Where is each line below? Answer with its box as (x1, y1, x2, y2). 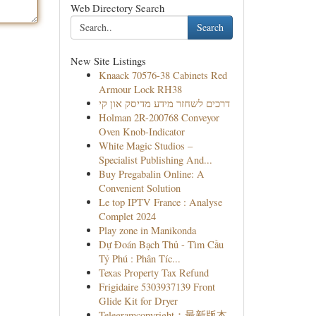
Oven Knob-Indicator (98, 125, 185, 138)
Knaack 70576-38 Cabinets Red (98, 68, 227, 82)
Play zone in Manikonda (98, 224, 196, 237)
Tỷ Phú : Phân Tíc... (98, 252, 181, 265)
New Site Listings (70, 54, 146, 68)
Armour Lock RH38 (98, 83, 182, 96)
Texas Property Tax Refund (98, 266, 209, 279)
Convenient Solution (98, 181, 181, 195)
